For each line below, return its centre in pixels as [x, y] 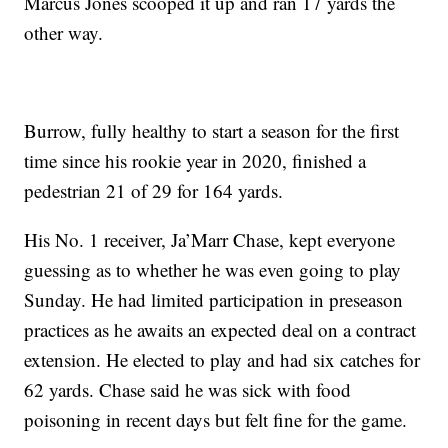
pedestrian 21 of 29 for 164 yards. [154, 191]
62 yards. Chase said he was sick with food [188, 390]
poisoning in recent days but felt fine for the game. [216, 420]
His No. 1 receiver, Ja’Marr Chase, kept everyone [210, 240]
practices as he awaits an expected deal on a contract [220, 330]
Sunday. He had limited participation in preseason [214, 300]
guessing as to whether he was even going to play [213, 270]
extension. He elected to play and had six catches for [222, 360]
